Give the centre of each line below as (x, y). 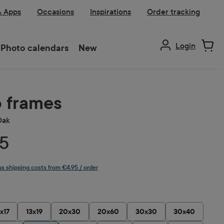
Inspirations (110, 12)
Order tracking (173, 12)
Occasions (55, 12)
